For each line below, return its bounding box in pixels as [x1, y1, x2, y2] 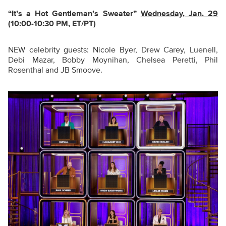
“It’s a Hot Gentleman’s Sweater [8, 8, 133, 19]
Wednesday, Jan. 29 [140, 8, 218, 19]
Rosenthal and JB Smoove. [8, 65, 102, 75]
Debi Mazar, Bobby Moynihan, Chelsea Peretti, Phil [8, 54, 218, 65]
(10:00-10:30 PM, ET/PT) [8, 18, 96, 29]
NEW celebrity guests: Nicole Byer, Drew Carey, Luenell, [8, 44, 218, 55]
